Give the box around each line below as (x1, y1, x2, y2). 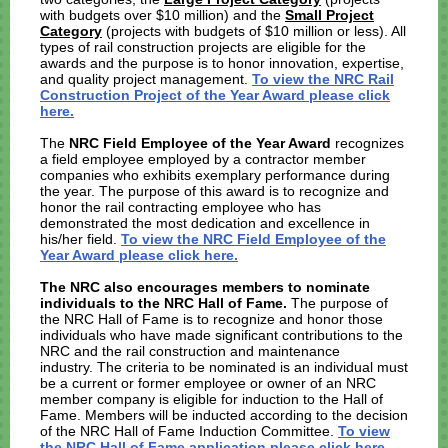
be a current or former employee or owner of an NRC (40, 375, 376, 391)
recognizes (335, 135, 404, 151)
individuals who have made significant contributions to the (40, 327, 403, 343)
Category (40, 23, 102, 39)
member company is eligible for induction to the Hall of (40, 391, 383, 407)
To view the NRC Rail (252, 71, 394, 87)
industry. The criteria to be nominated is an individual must (40, 359, 408, 375)
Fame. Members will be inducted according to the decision (40, 407, 408, 423)
